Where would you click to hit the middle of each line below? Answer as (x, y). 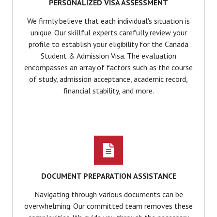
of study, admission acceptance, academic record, (108, 79)
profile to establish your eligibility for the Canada (108, 44)
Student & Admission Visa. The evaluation (108, 56)
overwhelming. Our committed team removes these (108, 206)
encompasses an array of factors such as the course (108, 68)
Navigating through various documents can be (108, 194)
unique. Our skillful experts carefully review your (108, 33)
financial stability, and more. (108, 91)
